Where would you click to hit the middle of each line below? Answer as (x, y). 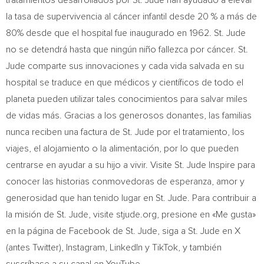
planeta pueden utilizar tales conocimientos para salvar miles (127, 99)
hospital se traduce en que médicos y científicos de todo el (125, 82)
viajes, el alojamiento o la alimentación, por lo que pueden (122, 148)
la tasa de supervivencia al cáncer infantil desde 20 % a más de (131, 16)
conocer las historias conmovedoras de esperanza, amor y (125, 181)
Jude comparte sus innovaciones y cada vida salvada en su (125, 66)
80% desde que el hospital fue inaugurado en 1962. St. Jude (126, 33)
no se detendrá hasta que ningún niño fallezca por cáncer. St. (127, 49)
